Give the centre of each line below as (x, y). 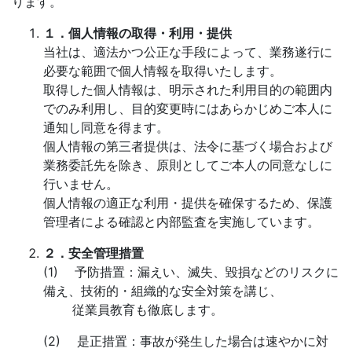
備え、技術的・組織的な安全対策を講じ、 (163, 291)
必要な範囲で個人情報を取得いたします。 (163, 71)
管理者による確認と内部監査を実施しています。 (181, 222)
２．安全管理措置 (93, 253)
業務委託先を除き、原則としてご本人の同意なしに (188, 165)
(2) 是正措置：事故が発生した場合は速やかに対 (186, 341)
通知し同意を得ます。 (106, 127)
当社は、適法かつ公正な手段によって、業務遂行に (188, 52)
